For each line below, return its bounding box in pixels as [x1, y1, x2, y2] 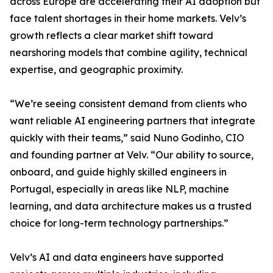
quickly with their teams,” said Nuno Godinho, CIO [10, 132, 244, 144]
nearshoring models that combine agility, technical [10, 46, 247, 59]
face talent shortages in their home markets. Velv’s [10, 12, 246, 25]
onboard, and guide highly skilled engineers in [10, 166, 227, 179]
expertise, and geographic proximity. [10, 63, 183, 76]
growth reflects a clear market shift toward [10, 29, 213, 42]
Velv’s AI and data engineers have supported [10, 251, 224, 264]
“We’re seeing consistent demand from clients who [10, 97, 247, 110]
